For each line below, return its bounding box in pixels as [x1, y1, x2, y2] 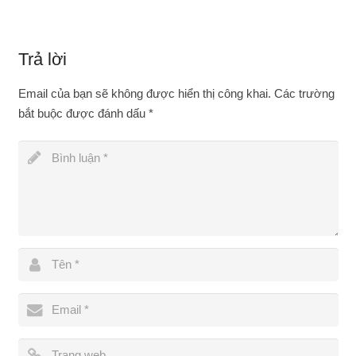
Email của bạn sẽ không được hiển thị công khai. [17, 86, 271, 100]
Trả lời [17, 48, 67, 69]
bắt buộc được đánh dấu [17, 106, 149, 120]
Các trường [270, 86, 335, 100]
